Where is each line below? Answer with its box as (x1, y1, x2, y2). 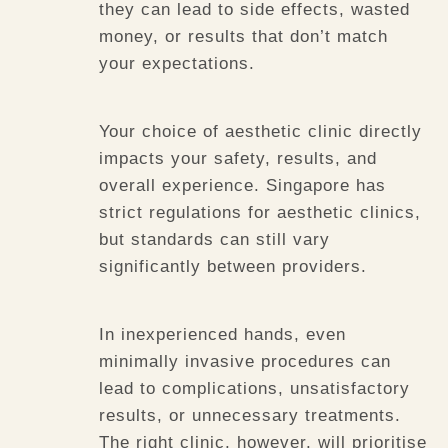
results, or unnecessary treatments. (99, 406, 402, 426)
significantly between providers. (99, 256, 368, 276)
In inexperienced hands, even (99, 325, 347, 345)
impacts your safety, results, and (99, 148, 378, 168)
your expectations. (99, 53, 256, 73)
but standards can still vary (99, 229, 331, 249)
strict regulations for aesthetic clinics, (99, 202, 422, 222)
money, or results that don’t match (99, 26, 389, 46)
